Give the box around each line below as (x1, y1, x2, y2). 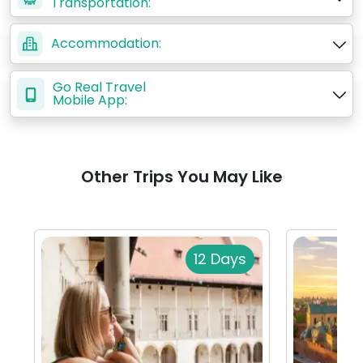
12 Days (194, 249, 246, 270)
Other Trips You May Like (80, 165, 283, 189)
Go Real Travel (53, 78, 146, 97)
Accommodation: (51, 34, 161, 53)
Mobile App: (53, 91, 127, 110)
